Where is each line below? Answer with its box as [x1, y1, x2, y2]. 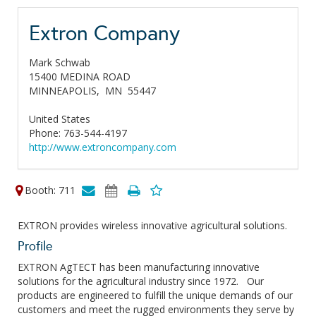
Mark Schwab [29, 56, 90, 69]
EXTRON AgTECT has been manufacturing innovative [18, 260, 260, 274]
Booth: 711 [25, 183, 75, 197]
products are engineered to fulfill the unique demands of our [18, 288, 293, 302]
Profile [18, 238, 52, 254]
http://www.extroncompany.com [29, 140, 176, 154]
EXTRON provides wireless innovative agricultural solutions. [18, 219, 287, 232]
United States [29, 112, 90, 126]
